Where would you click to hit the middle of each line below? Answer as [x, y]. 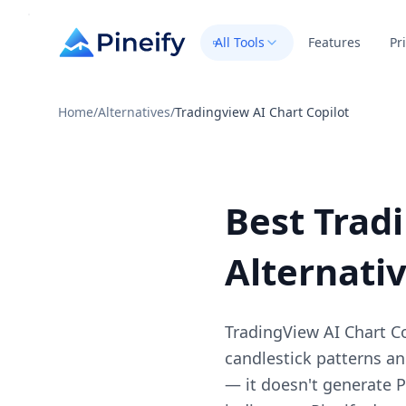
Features [334, 42]
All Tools [240, 42]
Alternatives [134, 112]
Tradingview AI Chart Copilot [262, 112]
